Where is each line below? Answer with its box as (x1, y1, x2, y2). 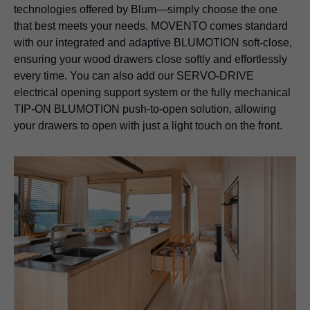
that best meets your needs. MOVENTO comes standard (14, 19, 288, 32)
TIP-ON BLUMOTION (14, 102, 120, 115)
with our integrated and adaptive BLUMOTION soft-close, (14, 36, 292, 48)
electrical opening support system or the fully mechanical (14, 86, 291, 98)
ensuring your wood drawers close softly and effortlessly (14, 53, 287, 65)
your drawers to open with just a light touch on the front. (14, 119, 282, 131)
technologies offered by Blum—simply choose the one (14, 3, 277, 15)
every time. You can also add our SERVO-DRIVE (14, 69, 254, 82)
